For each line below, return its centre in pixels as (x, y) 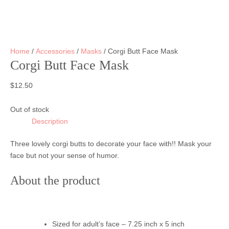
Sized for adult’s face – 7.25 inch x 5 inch (118, 224)
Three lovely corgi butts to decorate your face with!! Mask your (111, 144)
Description (50, 121)
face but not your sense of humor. (65, 156)
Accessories (55, 51)
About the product (55, 180)
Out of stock (30, 110)
